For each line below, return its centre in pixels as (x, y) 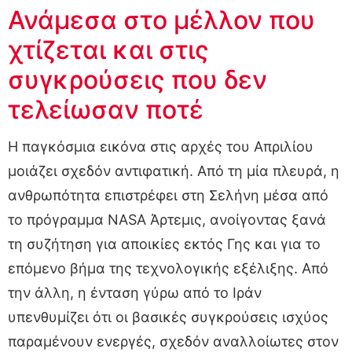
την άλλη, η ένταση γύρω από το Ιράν (135, 292)
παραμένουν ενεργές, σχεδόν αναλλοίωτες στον (173, 341)
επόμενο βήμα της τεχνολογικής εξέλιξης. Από (168, 268)
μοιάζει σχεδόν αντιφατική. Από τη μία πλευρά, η (174, 170)
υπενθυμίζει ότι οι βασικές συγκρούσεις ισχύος (168, 317)
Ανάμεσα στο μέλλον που (161, 20)
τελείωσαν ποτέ (106, 109)
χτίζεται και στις (108, 49)
